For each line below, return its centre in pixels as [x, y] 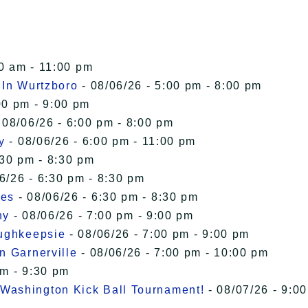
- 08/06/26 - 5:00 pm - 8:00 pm [170, 86]
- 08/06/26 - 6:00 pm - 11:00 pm [101, 142]
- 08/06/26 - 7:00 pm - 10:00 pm [173, 253]
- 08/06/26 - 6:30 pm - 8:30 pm [107, 197]
